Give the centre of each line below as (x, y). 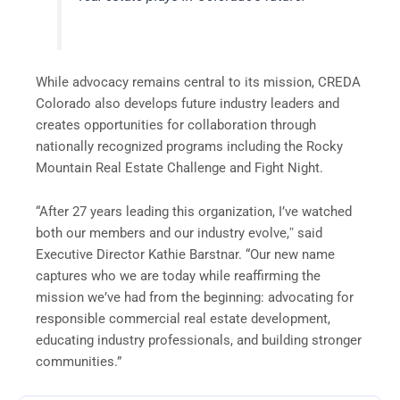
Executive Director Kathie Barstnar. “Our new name (185, 255)
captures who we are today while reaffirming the (178, 276)
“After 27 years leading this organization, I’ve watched (194, 212)
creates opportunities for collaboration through (176, 125)
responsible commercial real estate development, (183, 319)
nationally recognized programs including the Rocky (189, 146)
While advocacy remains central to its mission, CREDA (198, 82)
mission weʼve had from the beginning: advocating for (195, 298)
